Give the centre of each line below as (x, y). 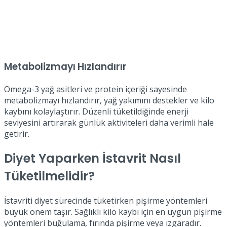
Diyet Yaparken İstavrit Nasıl (92, 158)
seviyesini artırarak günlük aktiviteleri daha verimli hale (109, 123)
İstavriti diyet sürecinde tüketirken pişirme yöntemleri (106, 200)
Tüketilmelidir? (49, 176)
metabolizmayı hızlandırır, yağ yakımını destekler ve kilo (109, 101)
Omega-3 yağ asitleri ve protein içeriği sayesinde (96, 89)
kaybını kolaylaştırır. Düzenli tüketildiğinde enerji (96, 112)
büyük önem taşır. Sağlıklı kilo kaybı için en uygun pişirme (113, 212)
